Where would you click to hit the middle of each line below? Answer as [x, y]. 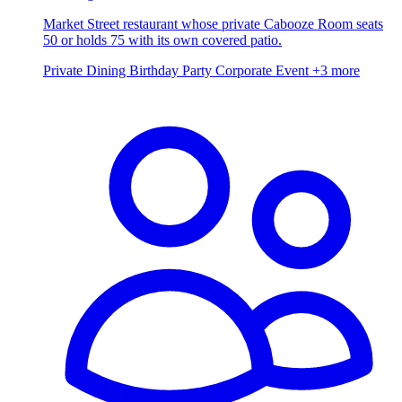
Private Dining [86, 70]
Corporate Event [264, 70]
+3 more [336, 70]
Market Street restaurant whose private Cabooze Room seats [213, 23]
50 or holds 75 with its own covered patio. [162, 39]
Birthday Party [172, 70]
